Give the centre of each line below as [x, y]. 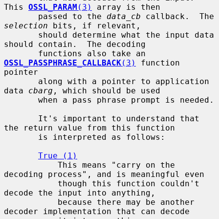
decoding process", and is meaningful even [104, 174]
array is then [126, 7]
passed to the [72, 16]
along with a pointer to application [21, 81]
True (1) [58, 155]
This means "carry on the [31, 165]
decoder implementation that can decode [97, 211]
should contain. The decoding [75, 44]
